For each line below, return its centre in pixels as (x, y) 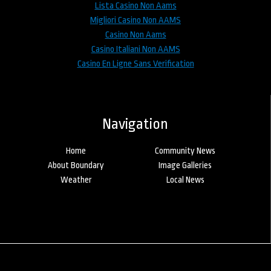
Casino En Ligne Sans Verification (135, 64)
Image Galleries (185, 165)
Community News (185, 150)
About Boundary (76, 165)
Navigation (135, 124)
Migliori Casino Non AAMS (135, 20)
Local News (185, 179)
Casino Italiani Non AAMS (135, 49)
